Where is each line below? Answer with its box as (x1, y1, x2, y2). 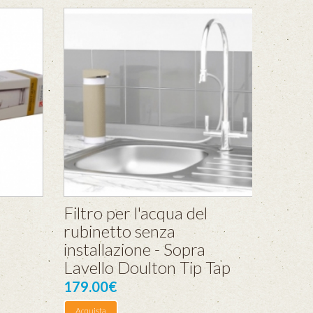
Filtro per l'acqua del (64, 203, 208, 223)
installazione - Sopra (64, 239, 205, 259)
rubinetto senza (64, 221, 175, 241)
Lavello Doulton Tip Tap (64, 257, 231, 277)
